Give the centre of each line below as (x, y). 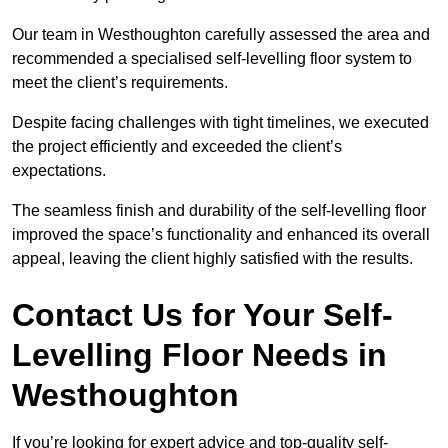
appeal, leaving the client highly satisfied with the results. (212, 259)
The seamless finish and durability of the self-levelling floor (219, 211)
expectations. (61, 171)
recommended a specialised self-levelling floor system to (212, 59)
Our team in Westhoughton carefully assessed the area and (221, 35)
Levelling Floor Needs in (199, 355)
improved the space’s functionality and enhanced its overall (221, 235)
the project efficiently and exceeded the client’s (177, 147)
